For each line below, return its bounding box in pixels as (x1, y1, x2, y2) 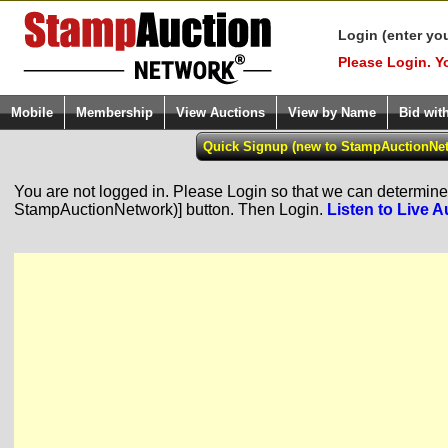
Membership (76, 105, 153, 120)
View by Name (288, 105, 376, 120)
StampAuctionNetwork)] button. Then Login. (13, 201, 327, 218)
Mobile (11, 105, 53, 120)
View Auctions (176, 105, 265, 120)
